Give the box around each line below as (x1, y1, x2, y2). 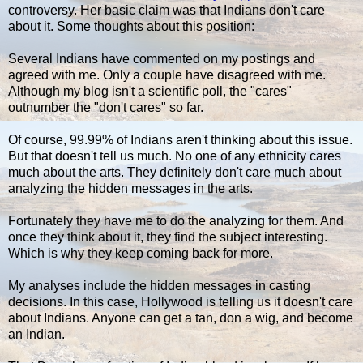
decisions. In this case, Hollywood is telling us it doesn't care (8, 294, 353, 309)
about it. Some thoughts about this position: (8, 19, 254, 33)
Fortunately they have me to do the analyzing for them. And (8, 213, 344, 228)
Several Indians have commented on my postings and (8, 51, 315, 66)
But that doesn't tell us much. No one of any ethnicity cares (8, 148, 341, 163)
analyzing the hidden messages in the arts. (8, 181, 253, 195)
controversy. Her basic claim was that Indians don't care (8, 2, 325, 17)
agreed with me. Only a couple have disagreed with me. (8, 67, 326, 82)
